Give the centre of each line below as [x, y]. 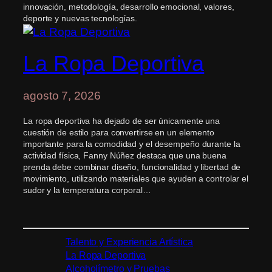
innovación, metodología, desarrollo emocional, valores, [129, 6]
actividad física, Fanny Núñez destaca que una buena [125, 155]
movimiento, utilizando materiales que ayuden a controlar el [136, 178]
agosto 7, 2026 [62, 95]
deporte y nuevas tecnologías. [80, 18]
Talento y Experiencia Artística [129, 241]
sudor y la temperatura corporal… [87, 190]
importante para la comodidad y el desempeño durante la [132, 144]
